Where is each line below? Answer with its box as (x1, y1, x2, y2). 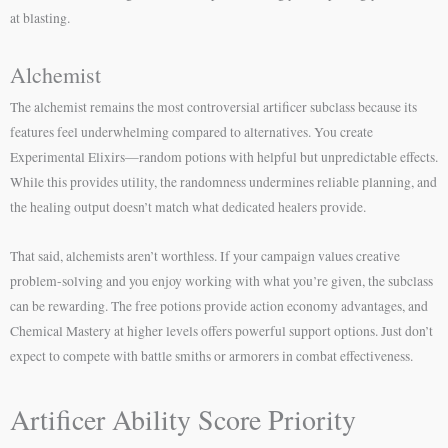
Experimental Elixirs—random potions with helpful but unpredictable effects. (10, 148, 438, 167)
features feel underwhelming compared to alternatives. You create (10, 123, 373, 142)
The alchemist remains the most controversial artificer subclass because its (10, 98, 417, 117)
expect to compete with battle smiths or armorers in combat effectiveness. (10, 347, 413, 366)
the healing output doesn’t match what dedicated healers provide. (10, 198, 366, 217)
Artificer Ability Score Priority (10, 400, 356, 439)
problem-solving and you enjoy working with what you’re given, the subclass (10, 272, 433, 291)
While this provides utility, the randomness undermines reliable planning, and (10, 173, 437, 192)
